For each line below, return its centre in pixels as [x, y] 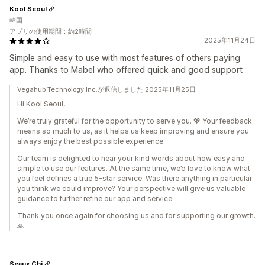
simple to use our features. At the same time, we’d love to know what [134, 168]
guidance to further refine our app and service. [96, 198]
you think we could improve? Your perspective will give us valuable [131, 188]
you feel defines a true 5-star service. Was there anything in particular [135, 178]
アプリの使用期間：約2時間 [51, 31]
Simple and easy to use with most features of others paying [125, 58]
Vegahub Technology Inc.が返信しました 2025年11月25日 [106, 89]
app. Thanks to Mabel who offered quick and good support [126, 70]
